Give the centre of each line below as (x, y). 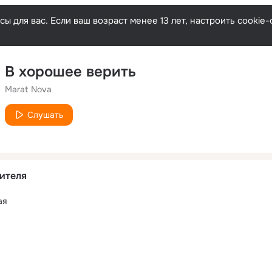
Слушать (45, 115)
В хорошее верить (70, 72)
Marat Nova (28, 89)
